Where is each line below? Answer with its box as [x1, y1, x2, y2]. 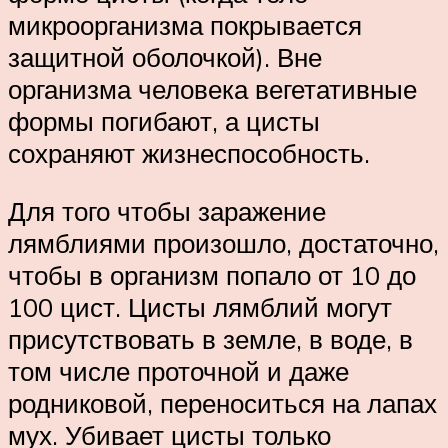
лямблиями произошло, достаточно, [8, 227, 439, 260]
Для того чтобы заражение [8, 195, 326, 228]
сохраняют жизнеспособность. [8, 137, 370, 170]
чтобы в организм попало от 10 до [8, 259, 416, 292]
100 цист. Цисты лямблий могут [8, 291, 392, 324]
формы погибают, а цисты [8, 105, 320, 138]
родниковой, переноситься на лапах [8, 387, 437, 420]
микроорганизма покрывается [8, 9, 362, 42]
